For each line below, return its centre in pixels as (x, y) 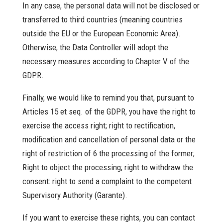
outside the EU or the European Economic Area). (101, 33)
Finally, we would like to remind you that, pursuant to (108, 98)
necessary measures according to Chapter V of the (106, 61)
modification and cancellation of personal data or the (109, 139)
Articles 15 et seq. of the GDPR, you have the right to (109, 111)
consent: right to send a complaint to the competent (107, 181)
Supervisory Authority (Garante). (75, 195)
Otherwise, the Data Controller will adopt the (95, 47)
